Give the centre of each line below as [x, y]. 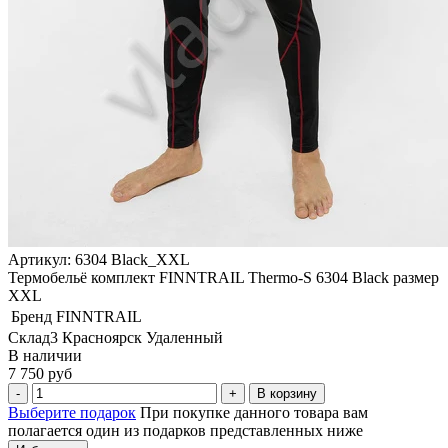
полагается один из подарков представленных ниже [185, 430]
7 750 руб [40, 373]
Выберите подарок [72, 412]
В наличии [45, 355]
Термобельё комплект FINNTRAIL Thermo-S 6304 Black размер [223, 277]
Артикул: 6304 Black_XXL [99, 259]
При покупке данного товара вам [254, 412]
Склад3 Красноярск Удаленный [115, 337]
